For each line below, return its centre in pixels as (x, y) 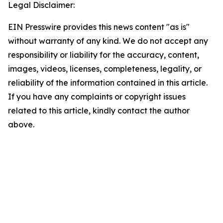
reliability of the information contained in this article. (108, 83)
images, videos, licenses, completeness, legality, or (105, 69)
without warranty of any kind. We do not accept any (108, 41)
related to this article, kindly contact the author (99, 111)
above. (21, 124)
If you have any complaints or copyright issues (97, 97)
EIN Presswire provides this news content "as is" (99, 27)
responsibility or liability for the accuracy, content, (104, 55)
